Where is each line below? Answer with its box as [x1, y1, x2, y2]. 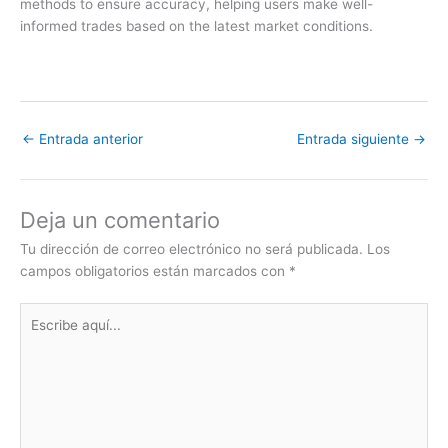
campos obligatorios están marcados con [20, 263, 289, 280]
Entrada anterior [35, 131, 143, 147]
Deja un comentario [20, 207, 220, 234]
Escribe [19, 304, 66, 321]
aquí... [19, 326, 58, 343]
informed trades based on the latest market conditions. [20, 18, 373, 35]
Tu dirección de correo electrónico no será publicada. [20, 241, 363, 258]
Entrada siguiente [297, 131, 413, 147]
